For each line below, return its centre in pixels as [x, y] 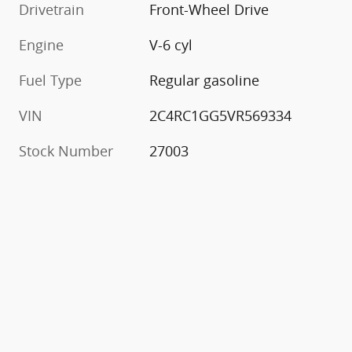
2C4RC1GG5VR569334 [221, 116]
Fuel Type [50, 81]
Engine [41, 45]
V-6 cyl [171, 45]
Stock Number [66, 151]
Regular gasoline [205, 81]
